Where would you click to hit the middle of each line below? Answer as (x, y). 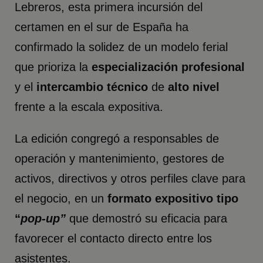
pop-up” (43, 218)
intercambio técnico (92, 87)
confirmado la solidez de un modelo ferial (122, 47)
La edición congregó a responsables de (117, 138)
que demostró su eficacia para (147, 218)
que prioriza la (53, 67)
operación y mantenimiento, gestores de (120, 158)
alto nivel (194, 87)
